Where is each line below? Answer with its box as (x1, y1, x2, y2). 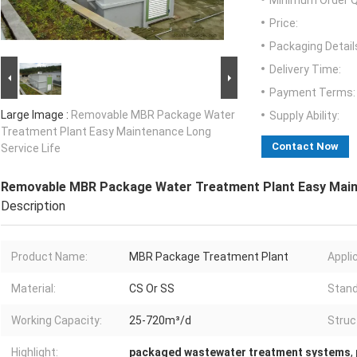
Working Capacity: (11, 314, 102, 328)
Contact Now (272, 140, 339, 153)
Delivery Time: (269, 63, 341, 76)
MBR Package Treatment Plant (129, 250, 288, 264)
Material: (11, 282, 56, 296)
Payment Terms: (269, 86, 355, 100)
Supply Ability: (269, 109, 339, 123)
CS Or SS (129, 282, 175, 296)
